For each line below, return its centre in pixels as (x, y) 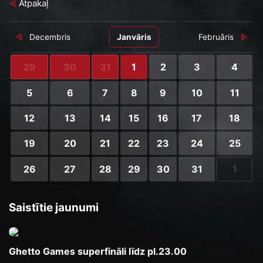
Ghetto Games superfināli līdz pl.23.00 (98, 251)
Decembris (50, 37)
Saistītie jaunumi (54, 207)
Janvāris (134, 37)
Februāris (216, 37)
